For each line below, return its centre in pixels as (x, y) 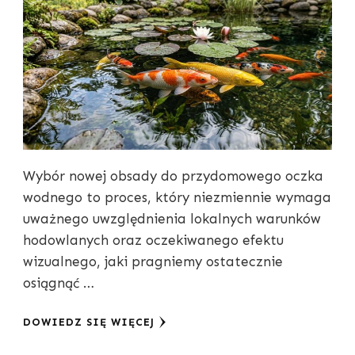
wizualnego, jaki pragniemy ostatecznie (153, 262)
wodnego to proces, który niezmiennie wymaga (177, 198)
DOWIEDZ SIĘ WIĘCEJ (89, 323)
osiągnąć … (59, 283)
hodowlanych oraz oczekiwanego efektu (153, 240)
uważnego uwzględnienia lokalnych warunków (172, 219)
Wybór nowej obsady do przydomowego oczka (173, 176)
